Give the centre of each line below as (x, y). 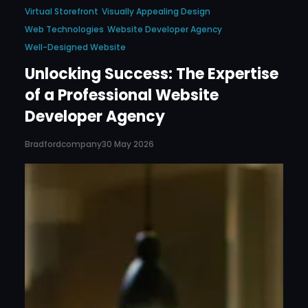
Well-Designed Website (75, 47)
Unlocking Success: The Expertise (152, 74)
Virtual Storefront (62, 12)
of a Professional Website (122, 96)
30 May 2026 (128, 144)
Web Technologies (64, 30)
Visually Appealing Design (156, 12)
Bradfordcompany (63, 144)
